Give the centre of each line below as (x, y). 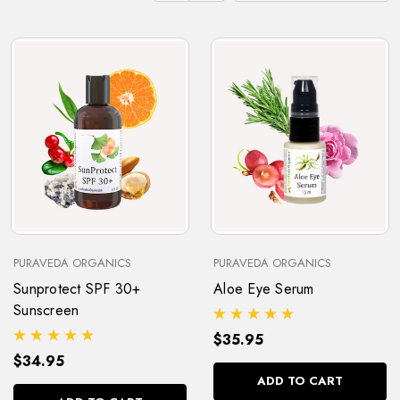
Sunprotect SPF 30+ (77, 289)
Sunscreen (46, 311)
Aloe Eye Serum (264, 289)
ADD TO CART (300, 381)
